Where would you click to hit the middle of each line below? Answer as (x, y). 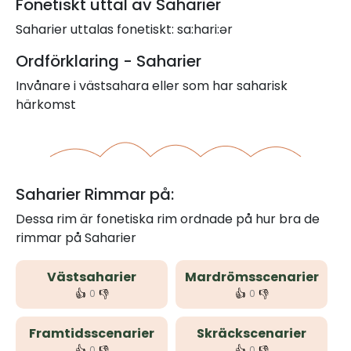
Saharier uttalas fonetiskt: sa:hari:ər (124, 29)
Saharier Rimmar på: (95, 194)
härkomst (46, 105)
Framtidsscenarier (92, 333)
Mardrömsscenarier (251, 277)
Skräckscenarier (251, 333)
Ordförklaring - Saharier (109, 61)
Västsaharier (92, 277)
